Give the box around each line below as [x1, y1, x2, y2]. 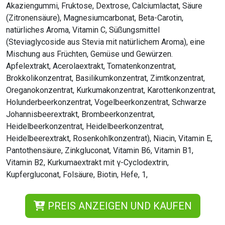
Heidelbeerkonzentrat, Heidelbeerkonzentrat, [6, 122, 164, 131]
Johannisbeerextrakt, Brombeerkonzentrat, [6, 109, 155, 119]
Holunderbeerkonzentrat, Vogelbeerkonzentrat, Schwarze [6, 97, 206, 107]
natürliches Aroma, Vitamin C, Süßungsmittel [6, 25, 160, 35]
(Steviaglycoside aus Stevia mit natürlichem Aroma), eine [6, 37, 205, 47]
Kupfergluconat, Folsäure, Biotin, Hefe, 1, [6, 170, 148, 179]
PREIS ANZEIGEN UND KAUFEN [45, 200, 192, 212]
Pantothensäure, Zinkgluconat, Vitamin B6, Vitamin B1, [6, 146, 193, 155]
